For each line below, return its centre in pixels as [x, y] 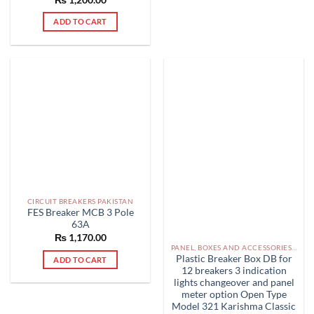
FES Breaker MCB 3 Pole [80, 213]
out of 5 [72, 11]
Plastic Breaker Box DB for [234, 259]
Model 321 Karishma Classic [234, 307]
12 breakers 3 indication [234, 271]
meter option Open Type [234, 295]
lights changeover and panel [234, 283]
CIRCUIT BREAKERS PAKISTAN [80, 201]
